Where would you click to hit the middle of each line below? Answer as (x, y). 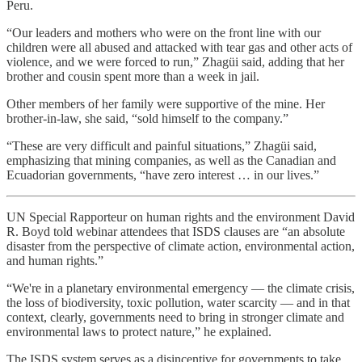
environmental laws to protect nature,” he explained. (139, 332)
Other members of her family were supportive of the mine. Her (166, 104)
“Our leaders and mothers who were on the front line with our (164, 33)
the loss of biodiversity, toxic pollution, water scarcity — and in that (178, 303)
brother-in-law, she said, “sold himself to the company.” (147, 119)
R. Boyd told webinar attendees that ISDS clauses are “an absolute (176, 232)
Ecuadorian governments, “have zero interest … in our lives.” (163, 175)
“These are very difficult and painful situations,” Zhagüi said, (162, 146)
